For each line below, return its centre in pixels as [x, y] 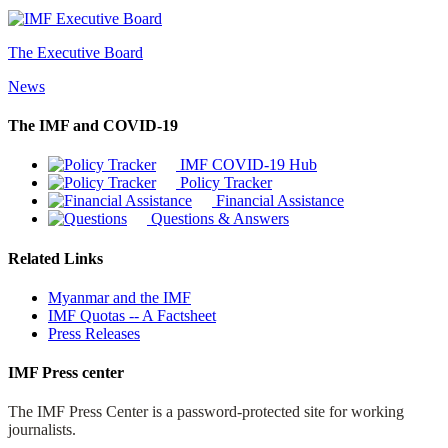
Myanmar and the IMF [119, 297]
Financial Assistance [278, 201]
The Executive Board [75, 52]
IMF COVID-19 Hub [246, 165]
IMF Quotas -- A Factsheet [132, 315]
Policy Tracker [224, 183]
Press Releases [94, 333]
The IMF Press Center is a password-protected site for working [206, 412]
